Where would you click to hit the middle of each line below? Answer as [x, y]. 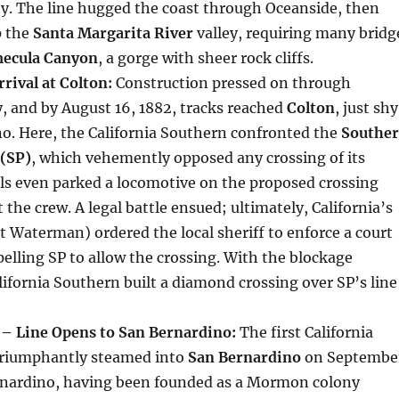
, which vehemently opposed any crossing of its [198, 158]
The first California [304, 333]
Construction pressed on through [231, 83]
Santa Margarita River [113, 33]
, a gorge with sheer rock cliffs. [205, 58]
